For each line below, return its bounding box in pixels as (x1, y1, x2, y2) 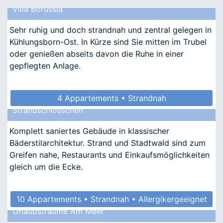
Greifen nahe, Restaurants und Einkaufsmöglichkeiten (9, 149, 210, 160)
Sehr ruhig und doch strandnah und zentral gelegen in (9, 24, 212, 35)
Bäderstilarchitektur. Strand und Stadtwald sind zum (9, 137, 206, 148)
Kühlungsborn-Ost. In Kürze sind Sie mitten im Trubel (9, 36, 207, 47)
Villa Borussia (12, 3, 63, 14)
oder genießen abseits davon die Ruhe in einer (9, 48, 184, 59)
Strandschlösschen (12, 105, 83, 115)
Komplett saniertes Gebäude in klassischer (9, 125, 169, 136)
